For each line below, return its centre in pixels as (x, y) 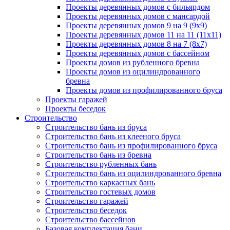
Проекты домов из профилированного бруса (144, 90)
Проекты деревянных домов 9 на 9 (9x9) (136, 25)
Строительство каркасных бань (100, 183)
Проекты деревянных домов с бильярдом (138, 7)
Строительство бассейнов (90, 219)
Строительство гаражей (87, 201)
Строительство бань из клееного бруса (113, 136)
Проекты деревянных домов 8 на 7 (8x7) (136, 44)
